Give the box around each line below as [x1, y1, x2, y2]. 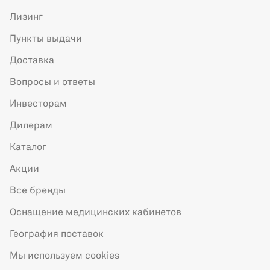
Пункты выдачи [10, 34, 82, 45]
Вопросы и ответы [10, 78, 95, 88]
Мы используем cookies [10, 251, 119, 262]
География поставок [10, 230, 104, 240]
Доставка [10, 56, 54, 66]
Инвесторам [10, 99, 67, 110]
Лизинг [10, 13, 43, 23]
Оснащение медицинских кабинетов [10, 208, 181, 218]
